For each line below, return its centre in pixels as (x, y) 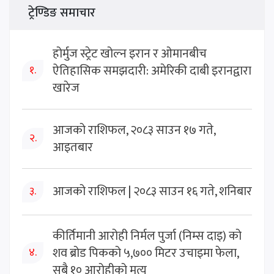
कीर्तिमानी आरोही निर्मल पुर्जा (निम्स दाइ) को (147, 236)
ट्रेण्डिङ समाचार (62, 13)
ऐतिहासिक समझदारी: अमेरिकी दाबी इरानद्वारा (152, 71)
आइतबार (73, 147)
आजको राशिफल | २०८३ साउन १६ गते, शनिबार (152, 192)
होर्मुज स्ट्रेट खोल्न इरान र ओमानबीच (130, 54)
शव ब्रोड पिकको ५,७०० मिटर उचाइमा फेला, (146, 253)
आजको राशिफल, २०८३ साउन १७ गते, (134, 130)
